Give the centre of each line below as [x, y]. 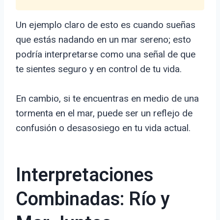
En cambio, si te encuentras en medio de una [107, 99]
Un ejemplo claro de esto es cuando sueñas [106, 25]
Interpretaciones [84, 176]
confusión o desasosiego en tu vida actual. [103, 128]
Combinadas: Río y [93, 200]
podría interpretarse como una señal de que [106, 55]
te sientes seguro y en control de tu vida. [99, 69]
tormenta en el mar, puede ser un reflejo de [104, 113]
